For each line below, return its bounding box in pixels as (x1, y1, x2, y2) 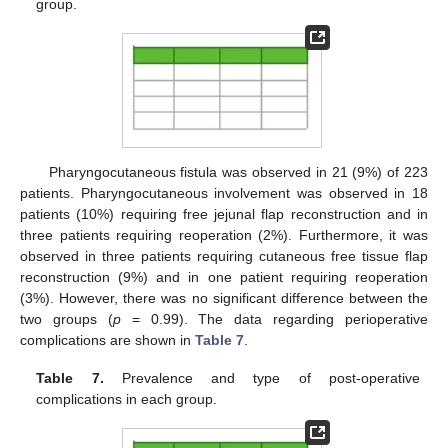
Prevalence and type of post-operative (103, 370, 420, 387)
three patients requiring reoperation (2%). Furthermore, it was (20, 227, 428, 244)
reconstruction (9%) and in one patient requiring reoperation (20, 269, 428, 286)
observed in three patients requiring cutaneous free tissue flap (20, 248, 428, 265)
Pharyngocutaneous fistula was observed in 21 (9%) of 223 (48, 164, 428, 181)
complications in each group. (36, 391, 218, 408)
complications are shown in (20, 332, 195, 349)
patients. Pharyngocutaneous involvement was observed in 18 (20, 185, 428, 202)
